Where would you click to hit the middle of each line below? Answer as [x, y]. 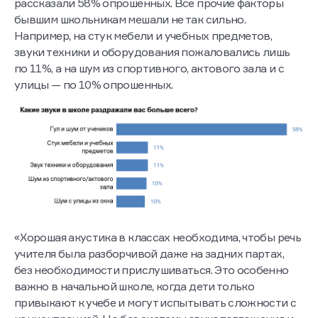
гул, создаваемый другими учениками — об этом [142, 10]
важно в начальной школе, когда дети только [135, 308]
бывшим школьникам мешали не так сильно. [130, 42]
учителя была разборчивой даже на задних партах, [149, 276]
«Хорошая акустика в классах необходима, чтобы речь [158, 259]
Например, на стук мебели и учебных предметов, [143, 59]
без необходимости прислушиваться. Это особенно [152, 292]
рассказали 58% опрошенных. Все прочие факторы [149, 26]
